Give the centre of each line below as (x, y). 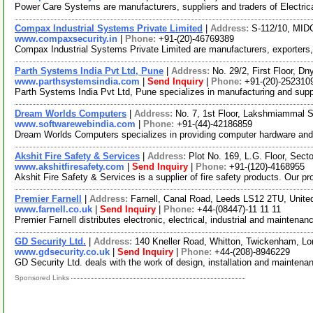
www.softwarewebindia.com (75, 124)
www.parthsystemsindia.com (77, 81)
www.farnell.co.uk (53, 209)
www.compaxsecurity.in (66, 39)
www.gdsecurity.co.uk (62, 252)
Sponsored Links (43, 278)
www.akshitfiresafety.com (70, 167)
